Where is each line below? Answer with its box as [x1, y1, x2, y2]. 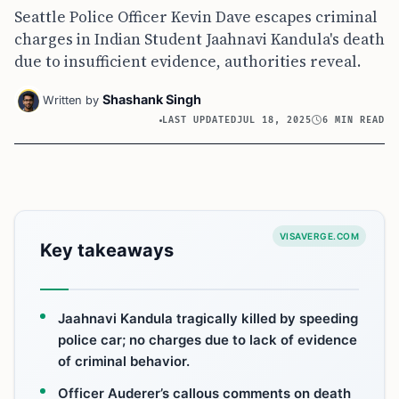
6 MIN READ [322, 114, 385, 126]
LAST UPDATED [162, 114, 238, 126]
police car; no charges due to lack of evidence [58, 330, 357, 348]
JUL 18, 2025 [237, 114, 313, 126]
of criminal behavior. [58, 352, 190, 370]
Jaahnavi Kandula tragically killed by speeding [58, 309, 358, 327]
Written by [43, 93, 99, 107]
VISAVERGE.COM [279, 230, 359, 241]
